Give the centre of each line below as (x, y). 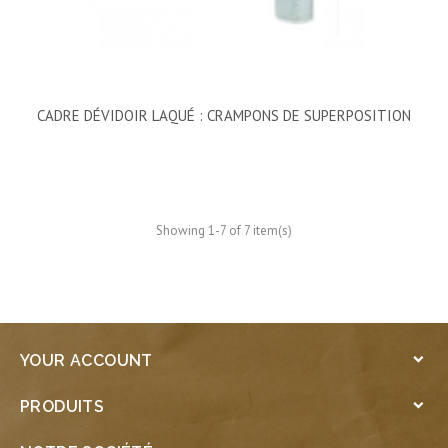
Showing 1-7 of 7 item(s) (224, 230)
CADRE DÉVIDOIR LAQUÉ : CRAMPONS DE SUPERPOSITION (224, 115)
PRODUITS (62, 406)
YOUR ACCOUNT (86, 360)
